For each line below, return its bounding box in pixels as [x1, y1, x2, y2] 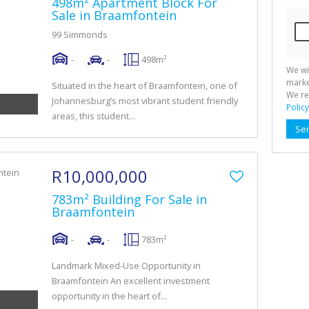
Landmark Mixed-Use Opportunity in [52, 259, 201, 272]
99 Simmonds [52, 28, 108, 41]
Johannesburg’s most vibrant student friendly [52, 94, 238, 107]
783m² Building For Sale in [52, 191, 207, 208]
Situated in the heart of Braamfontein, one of [52, 79, 237, 92]
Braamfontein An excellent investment [52, 275, 210, 287]
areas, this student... [52, 110, 135, 122]
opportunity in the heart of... [52, 290, 167, 302]
